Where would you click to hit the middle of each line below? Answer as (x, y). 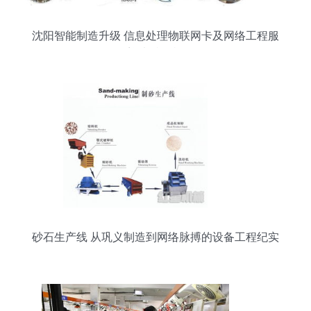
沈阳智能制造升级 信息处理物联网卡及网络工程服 (155, 36)
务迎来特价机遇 (155, 53)
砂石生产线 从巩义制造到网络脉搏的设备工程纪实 (155, 237)
